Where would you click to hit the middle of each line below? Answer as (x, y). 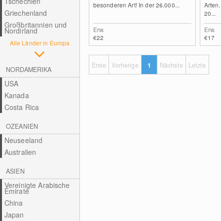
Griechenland (26, 13)
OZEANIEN (22, 126)
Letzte (197, 65)
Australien (20, 152)
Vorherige (125, 65)
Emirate (17, 191)
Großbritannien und (36, 25)
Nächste (171, 65)
